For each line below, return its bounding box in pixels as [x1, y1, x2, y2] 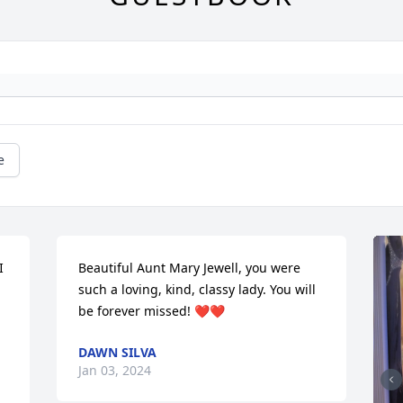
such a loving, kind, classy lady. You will [78, 280, 317, 298]
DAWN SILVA [78, 343, 157, 361]
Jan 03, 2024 [78, 361, 152, 379]
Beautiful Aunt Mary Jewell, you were [78, 258, 301, 276]
